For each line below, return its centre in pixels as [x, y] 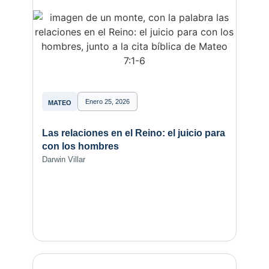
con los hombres [80, 146]
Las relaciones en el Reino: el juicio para [133, 133]
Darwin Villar [63, 159]
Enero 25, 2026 [107, 102]
